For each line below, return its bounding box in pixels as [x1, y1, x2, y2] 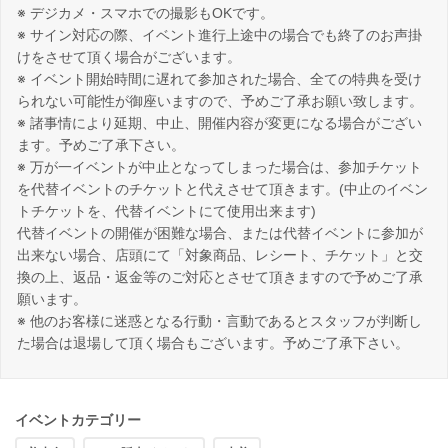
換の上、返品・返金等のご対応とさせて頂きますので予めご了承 [17, 269, 423, 286]
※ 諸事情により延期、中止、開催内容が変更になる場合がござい [17, 115, 422, 132]
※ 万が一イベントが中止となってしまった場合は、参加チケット [17, 159, 422, 176]
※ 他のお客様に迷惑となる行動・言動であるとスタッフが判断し [17, 313, 422, 330]
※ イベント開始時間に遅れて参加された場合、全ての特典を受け [17, 71, 422, 88]
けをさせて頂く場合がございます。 [17, 49, 241, 66]
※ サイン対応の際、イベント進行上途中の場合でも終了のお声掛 [17, 27, 422, 44]
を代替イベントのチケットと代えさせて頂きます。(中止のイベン [17, 181, 428, 198]
